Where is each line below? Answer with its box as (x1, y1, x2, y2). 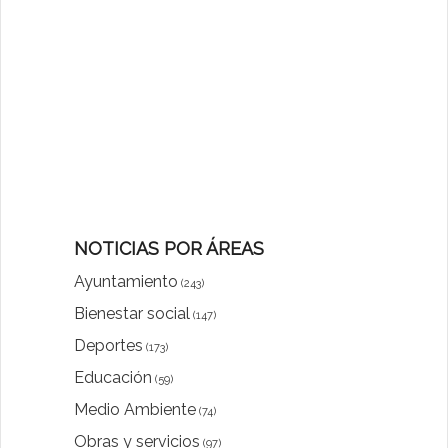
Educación (74, 368, 152, 388)
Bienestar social (74, 304, 190, 324)
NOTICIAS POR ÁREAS (74, 238, 264, 260)
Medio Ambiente (74, 400, 196, 420)
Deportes (74, 336, 143, 356)
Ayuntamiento (74, 272, 178, 292)
